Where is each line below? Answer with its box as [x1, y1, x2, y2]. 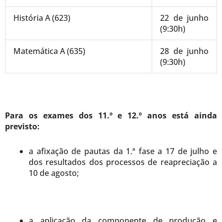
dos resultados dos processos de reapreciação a [29, 157, 217, 168]
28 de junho [160, 46, 209, 57]
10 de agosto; [29, 167, 79, 179]
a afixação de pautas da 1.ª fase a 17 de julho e [29, 146, 217, 157]
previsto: [5, 121, 40, 132]
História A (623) [13, 12, 70, 24]
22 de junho [160, 12, 209, 24]
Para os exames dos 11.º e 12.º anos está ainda [5, 110, 217, 121]
